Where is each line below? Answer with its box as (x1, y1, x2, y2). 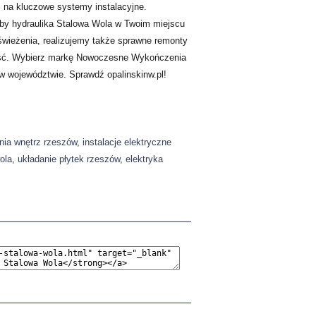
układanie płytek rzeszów (18, 154, 121, 164)
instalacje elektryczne (83, 137, 172, 147)
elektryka (126, 154, 164, 164)
